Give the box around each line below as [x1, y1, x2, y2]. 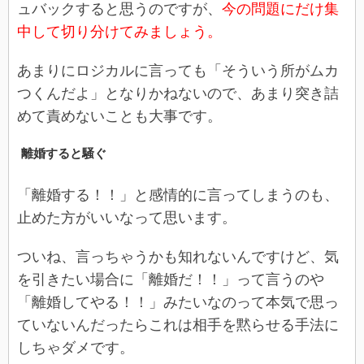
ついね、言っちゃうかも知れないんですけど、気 [17, 248, 339, 265]
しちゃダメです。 [17, 339, 134, 356]
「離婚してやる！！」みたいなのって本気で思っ [17, 293, 339, 310]
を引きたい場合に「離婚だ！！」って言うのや [17, 271, 324, 288]
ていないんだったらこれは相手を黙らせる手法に [17, 316, 339, 333]
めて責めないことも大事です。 [17, 107, 222, 124]
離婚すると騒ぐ [21, 146, 106, 160]
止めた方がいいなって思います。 [17, 209, 236, 226]
